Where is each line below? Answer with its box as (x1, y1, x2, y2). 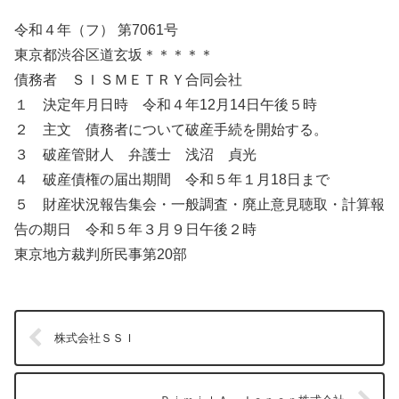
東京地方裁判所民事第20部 (14, 246, 187, 262)
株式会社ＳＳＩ (54, 330, 136, 345)
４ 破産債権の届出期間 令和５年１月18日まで (14, 171, 330, 187)
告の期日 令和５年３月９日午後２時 (14, 221, 256, 237)
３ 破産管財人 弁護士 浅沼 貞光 (14, 146, 256, 162)
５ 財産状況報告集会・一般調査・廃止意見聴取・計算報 (14, 196, 385, 212)
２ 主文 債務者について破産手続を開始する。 (14, 121, 328, 137)
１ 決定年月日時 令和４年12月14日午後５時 (14, 96, 317, 112)
